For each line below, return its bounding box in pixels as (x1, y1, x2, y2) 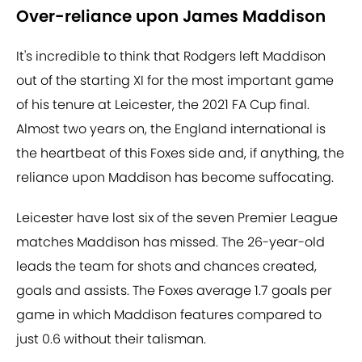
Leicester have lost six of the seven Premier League (16, 208, 338, 228)
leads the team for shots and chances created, (16, 257, 317, 276)
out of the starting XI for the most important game (16, 71, 334, 90)
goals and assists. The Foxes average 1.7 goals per (16, 281, 332, 301)
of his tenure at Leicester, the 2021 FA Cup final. (16, 95, 309, 115)
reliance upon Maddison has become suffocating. (16, 168, 334, 187)
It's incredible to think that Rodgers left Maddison (16, 47, 326, 66)
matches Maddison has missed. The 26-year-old (16, 233, 325, 252)
